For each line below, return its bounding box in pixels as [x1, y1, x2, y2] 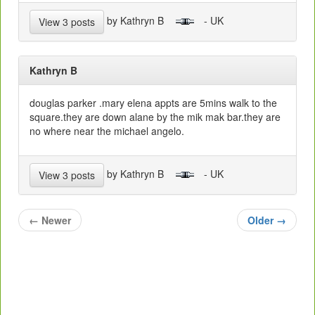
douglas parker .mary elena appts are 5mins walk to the [30, 95, 277, 110]
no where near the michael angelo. [30, 123, 184, 138]
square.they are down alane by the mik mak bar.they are [30, 109, 281, 124]
